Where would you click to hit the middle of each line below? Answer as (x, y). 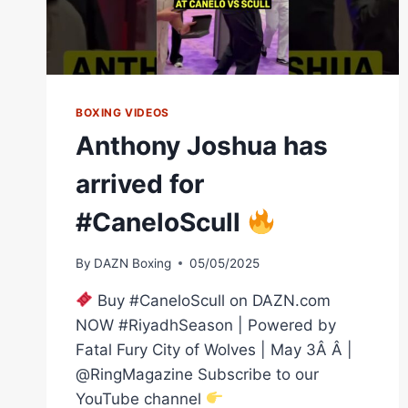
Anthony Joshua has (202, 146)
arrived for (140, 184)
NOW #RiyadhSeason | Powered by (206, 325)
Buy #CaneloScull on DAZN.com (212, 300)
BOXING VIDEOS (122, 113)
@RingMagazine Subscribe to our (197, 374)
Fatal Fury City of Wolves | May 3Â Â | (214, 349)
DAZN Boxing (133, 263)
